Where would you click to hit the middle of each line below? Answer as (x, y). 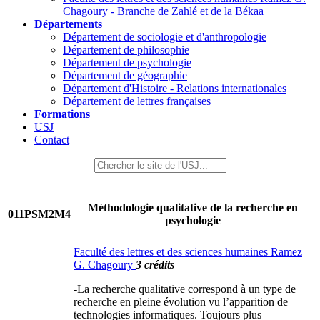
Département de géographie (125, 75)
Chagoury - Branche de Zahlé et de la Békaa (163, 11)
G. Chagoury (105, 265)
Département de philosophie (126, 50)
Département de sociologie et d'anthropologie (165, 37)
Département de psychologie (127, 62)
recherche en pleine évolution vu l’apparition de (181, 302)
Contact (52, 140)
